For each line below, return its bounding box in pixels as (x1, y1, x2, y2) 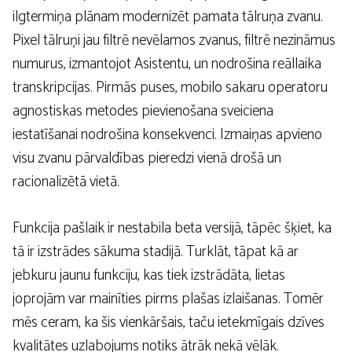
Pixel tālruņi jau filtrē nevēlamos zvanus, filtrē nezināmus (13, 28, 335, 53)
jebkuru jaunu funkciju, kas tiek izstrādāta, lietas (13, 262, 285, 288)
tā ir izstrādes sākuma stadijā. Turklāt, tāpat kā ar (13, 239, 299, 264)
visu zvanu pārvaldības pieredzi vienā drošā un (13, 146, 281, 171)
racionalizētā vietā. (13, 170, 119, 195)
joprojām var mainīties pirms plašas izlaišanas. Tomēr (13, 286, 324, 311)
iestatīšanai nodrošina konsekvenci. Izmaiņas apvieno (13, 123, 322, 148)
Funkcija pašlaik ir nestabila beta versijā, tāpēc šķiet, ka (13, 215, 332, 240)
